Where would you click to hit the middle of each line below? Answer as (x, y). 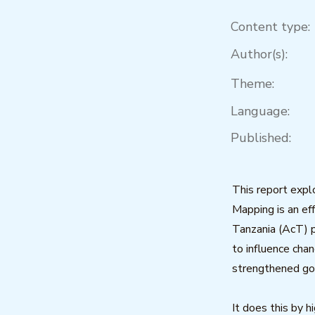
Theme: (252, 84)
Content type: (270, 27)
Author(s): (259, 54)
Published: (261, 138)
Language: (260, 111)
